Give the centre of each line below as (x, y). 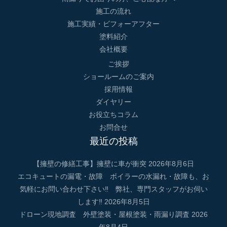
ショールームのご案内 (119, 77)
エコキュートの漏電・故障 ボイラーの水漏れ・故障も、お (113, 176)
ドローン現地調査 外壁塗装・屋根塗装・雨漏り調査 (104, 214)
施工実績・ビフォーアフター (113, 24)
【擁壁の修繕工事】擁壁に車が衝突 (90, 164)
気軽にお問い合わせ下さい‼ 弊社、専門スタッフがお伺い (113, 189)
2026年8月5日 (127, 202)
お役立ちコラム (113, 115)
